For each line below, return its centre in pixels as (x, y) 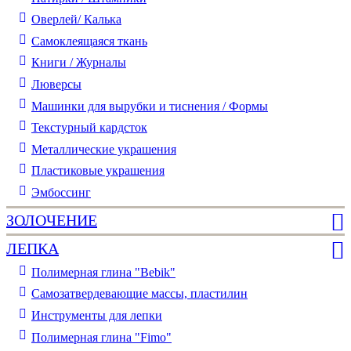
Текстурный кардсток (89, 128)
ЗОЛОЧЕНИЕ (52, 221)
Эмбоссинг (61, 192)
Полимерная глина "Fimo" (101, 337)
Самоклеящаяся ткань (89, 41)
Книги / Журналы (79, 63)
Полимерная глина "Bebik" (103, 272)
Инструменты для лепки (97, 315)
